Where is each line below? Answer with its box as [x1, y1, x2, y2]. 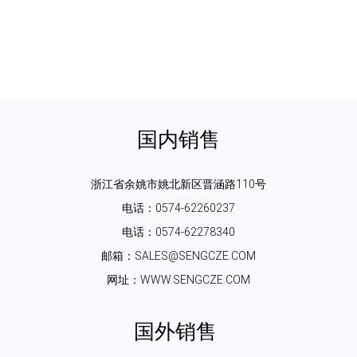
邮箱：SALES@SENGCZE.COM [100, 249, 256, 262]
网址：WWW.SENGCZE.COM [106, 273, 250, 286]
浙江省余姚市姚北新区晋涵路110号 [90, 178, 266, 190]
